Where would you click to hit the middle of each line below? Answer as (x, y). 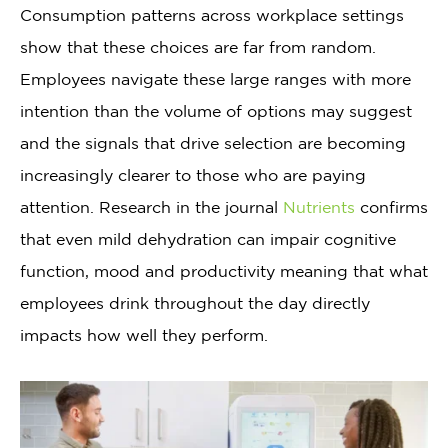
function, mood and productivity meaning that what (224, 271)
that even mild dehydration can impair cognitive (208, 239)
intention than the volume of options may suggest (216, 111)
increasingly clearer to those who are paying (193, 175)
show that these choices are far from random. (198, 47)
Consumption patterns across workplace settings (212, 15)
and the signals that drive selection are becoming (213, 143)
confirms (391, 207)
